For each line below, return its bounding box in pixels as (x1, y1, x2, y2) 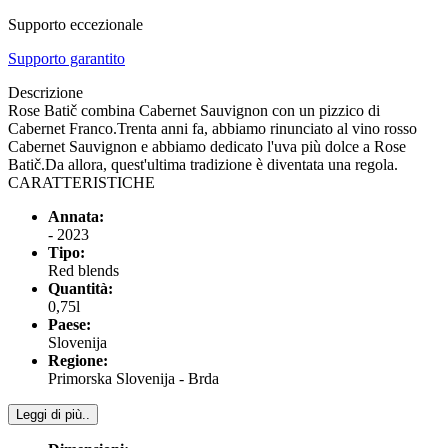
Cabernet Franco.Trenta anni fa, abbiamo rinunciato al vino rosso (8, 119, 417, 137)
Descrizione (8, 83, 83, 101)
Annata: (48, 207, 104, 225)
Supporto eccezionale (8, 15, 143, 33)
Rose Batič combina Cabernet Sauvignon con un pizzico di (8, 101, 380, 119)
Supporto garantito (8, 49, 125, 67)
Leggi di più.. (16, 406, 90, 422)
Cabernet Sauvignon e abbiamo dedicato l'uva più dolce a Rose (8, 137, 406, 155)
